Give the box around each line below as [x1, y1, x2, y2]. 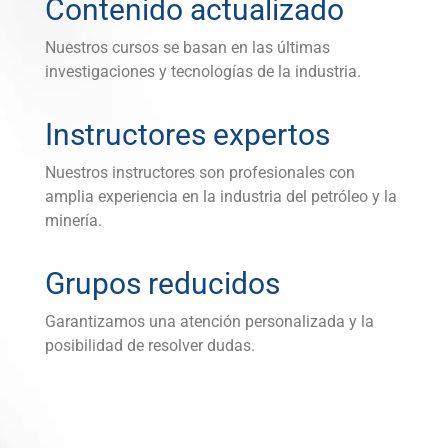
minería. [45, 211, 103, 231]
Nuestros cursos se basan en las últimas [45, 38, 331, 58]
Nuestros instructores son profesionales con [45, 163, 356, 183]
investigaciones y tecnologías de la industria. [45, 62, 362, 82]
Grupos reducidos [45, 266, 281, 302]
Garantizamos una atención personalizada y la [45, 312, 375, 332]
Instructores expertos [45, 117, 331, 153]
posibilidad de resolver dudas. [45, 336, 256, 356]
